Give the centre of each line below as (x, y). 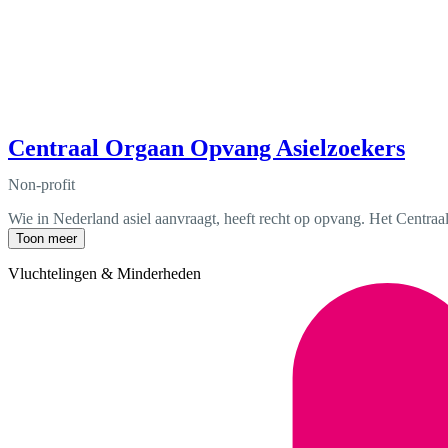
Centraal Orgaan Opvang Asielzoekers (206, 147)
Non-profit (41, 184)
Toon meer (46, 238)
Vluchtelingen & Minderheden (104, 273)
